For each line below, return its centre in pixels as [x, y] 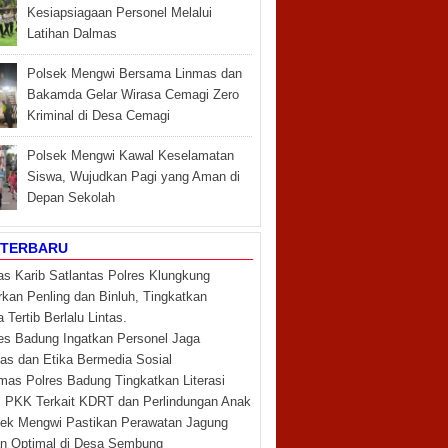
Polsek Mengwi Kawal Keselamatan [130, 155]
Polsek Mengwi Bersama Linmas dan [134, 73]
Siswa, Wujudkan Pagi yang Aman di [133, 176]
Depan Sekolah [70, 197]
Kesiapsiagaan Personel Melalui [119, 12]
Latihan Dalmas [71, 33]
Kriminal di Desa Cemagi [98, 115]
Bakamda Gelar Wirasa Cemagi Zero [132, 94]
